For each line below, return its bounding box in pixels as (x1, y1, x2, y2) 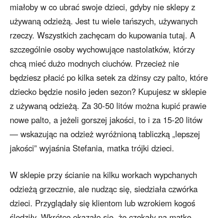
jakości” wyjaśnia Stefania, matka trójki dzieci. (10, 142, 174, 154)
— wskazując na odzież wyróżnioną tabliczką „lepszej (10, 128, 200, 140)
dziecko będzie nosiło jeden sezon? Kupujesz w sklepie (10, 86, 206, 98)
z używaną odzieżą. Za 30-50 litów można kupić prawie (10, 100, 206, 112)
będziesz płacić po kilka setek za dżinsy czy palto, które (10, 72, 208, 84)
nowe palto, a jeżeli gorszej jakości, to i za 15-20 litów (10, 114, 202, 126)
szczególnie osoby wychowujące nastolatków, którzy (10, 43, 195, 55)
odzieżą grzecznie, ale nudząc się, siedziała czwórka (10, 183, 198, 195)
